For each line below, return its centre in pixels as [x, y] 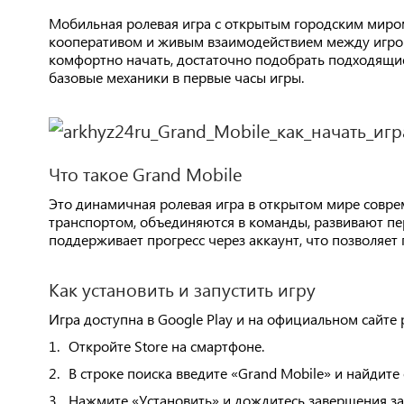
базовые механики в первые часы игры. [176, 77]
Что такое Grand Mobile [145, 173]
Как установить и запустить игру [182, 289]
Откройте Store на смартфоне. [166, 346]
